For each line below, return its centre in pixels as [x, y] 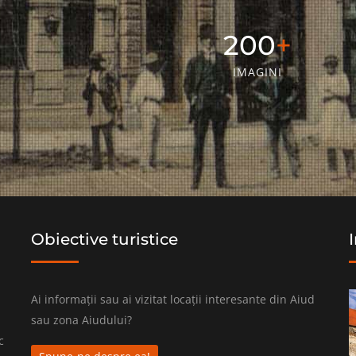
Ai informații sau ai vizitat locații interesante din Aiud [173, 299]
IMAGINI [257, 72]
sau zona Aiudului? [81, 319]
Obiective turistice [104, 239]
